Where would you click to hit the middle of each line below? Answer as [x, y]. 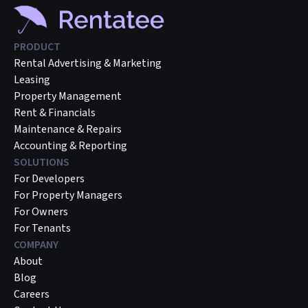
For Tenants [42, 229]
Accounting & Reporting [70, 146]
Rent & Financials [55, 113]
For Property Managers [68, 196]
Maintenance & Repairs [68, 130]
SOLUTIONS [42, 163]
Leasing [32, 80]
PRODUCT [37, 47]
